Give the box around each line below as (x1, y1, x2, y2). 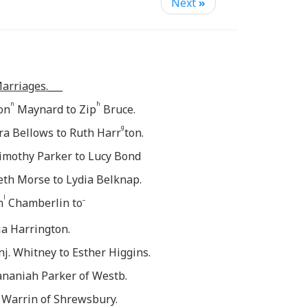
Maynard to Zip (14, 101, 96, 117)
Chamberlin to (5, 195, 82, 210)
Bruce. (100, 101, 135, 117)
